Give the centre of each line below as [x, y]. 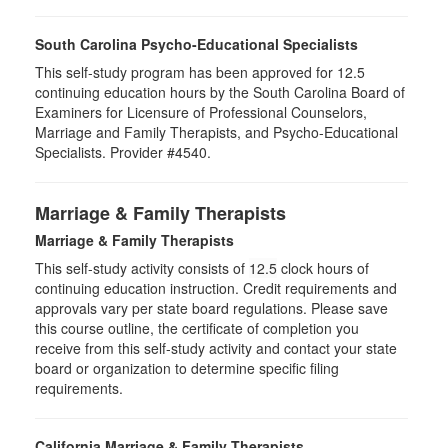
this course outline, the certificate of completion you [197, 328]
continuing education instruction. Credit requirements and [216, 288]
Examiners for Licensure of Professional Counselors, [201, 112]
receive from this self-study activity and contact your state [216, 348]
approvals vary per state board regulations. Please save [211, 308]
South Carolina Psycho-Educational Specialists [196, 44]
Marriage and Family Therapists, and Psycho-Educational [216, 132]
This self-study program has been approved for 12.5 [200, 72]
